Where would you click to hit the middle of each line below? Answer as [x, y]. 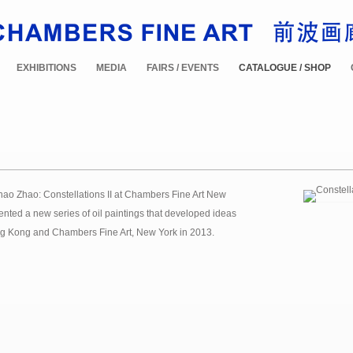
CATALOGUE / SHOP [285, 68]
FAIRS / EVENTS [183, 68]
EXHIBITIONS [46, 68]
